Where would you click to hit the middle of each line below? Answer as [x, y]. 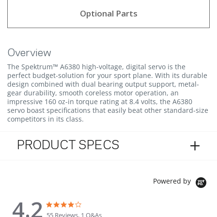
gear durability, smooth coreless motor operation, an [93, 93]
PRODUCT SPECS [68, 146]
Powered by [173, 181]
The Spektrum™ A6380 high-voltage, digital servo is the [96, 67]
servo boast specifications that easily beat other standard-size [108, 110]
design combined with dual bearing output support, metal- [103, 84]
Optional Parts [108, 13]
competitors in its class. [46, 119]
